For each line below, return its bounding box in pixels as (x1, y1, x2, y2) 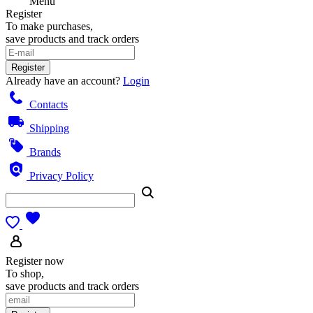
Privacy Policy (27, 170, 94, 182)
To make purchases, (6, 20, 93, 32)
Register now (6, 255, 64, 267)
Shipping (27, 122, 69, 134)
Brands (27, 146, 61, 158)
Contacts (27, 99, 68, 110)
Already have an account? (6, 75, 123, 87)
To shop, (6, 268, 44, 279)
